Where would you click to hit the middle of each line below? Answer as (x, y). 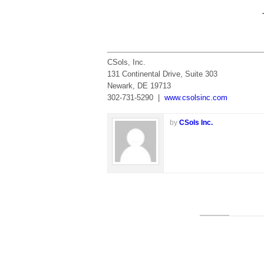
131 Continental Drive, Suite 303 (162, 74)
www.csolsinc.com (196, 98)
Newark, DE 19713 (139, 86)
